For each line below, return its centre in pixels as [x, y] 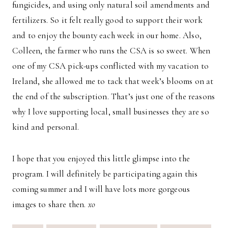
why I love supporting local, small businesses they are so [111, 112]
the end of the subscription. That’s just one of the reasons [114, 97]
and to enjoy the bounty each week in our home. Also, [107, 36]
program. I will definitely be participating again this [105, 174]
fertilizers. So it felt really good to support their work [107, 20]
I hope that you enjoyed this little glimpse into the [101, 159]
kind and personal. [46, 127]
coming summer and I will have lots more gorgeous [101, 189]
